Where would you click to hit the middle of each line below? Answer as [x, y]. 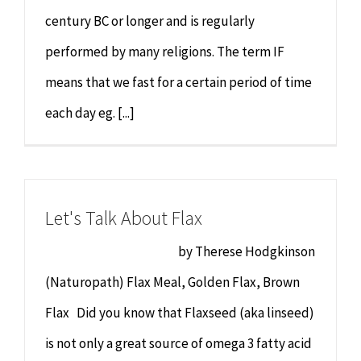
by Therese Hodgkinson [180, 251]
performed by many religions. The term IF [165, 52]
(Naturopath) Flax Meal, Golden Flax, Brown [172, 282]
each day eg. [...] [90, 113]
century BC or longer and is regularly [150, 21]
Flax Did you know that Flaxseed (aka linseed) [180, 313]
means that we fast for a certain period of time [178, 82]
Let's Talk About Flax [124, 218]
